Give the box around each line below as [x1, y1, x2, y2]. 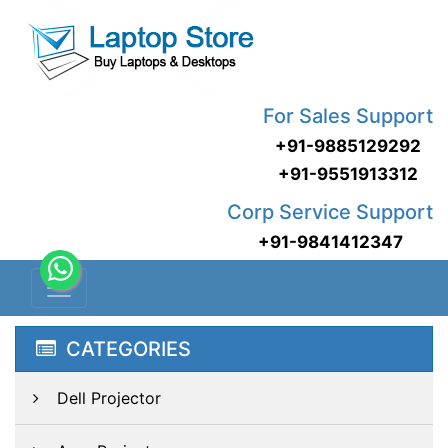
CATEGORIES [66, 337, 191, 361]
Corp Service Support [227, 200, 433, 224]
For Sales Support [263, 104, 433, 128]
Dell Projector [57, 388, 161, 408]
